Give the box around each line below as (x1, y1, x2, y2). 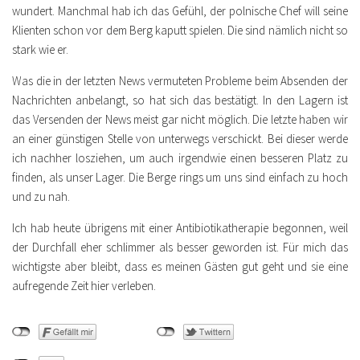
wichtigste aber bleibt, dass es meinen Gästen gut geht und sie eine (12, 258, 348, 274)
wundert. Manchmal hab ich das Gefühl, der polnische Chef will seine (12, 2, 348, 18)
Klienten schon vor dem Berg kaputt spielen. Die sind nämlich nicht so (12, 22, 348, 38)
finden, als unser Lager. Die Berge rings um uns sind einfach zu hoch (12, 169, 348, 185)
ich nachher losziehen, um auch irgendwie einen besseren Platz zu (12, 149, 348, 166)
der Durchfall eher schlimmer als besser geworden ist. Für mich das (12, 239, 348, 255)
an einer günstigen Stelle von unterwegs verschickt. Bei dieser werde (12, 130, 348, 146)
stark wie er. (12, 41, 68, 57)
